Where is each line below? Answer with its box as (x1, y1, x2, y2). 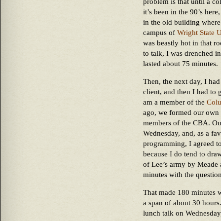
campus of (143, 29, 177, 37)
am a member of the (143, 98, 207, 106)
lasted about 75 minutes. (143, 60, 218, 68)
